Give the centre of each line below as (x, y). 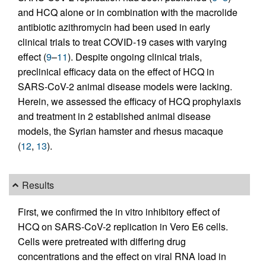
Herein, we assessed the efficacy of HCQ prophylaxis (129, 101)
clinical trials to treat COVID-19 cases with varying (122, 42)
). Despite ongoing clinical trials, (135, 57)
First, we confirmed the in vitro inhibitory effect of (119, 212)
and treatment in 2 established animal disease (114, 116)
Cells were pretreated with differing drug (102, 242)
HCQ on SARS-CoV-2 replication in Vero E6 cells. (123, 227)
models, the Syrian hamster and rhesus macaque (121, 131)
